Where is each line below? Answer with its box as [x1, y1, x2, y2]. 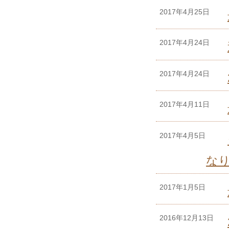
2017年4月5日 [159, 131, 205, 140]
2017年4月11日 [159, 100, 210, 109]
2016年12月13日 [159, 214, 214, 222]
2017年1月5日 [159, 182, 205, 191]
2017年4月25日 [159, 8, 210, 16]
